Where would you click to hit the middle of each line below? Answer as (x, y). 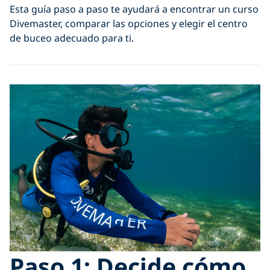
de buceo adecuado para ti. (72, 38)
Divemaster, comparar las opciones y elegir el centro (129, 23)
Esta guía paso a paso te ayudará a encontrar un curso (134, 9)
